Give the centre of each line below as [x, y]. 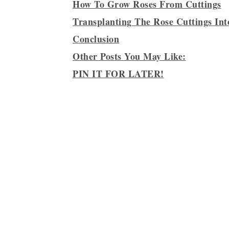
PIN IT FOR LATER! [118, 73]
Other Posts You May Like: [129, 56]
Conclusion [96, 39]
